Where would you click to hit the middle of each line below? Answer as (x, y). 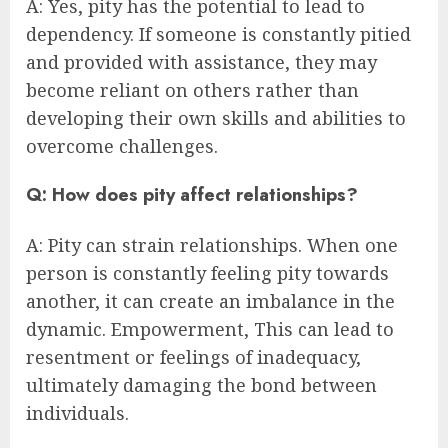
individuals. (77, 412)
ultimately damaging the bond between (201, 384)
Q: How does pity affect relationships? (192, 194)
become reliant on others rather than (192, 89)
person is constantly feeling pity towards (207, 272)
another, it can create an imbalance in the (210, 300)
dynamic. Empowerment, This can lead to (210, 328)
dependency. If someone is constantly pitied (218, 33)
